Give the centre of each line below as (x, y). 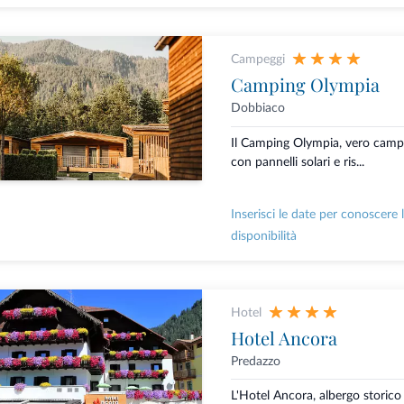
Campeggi (257, 60)
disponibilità (263, 236)
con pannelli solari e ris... (297, 162)
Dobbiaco (257, 109)
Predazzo (255, 361)
